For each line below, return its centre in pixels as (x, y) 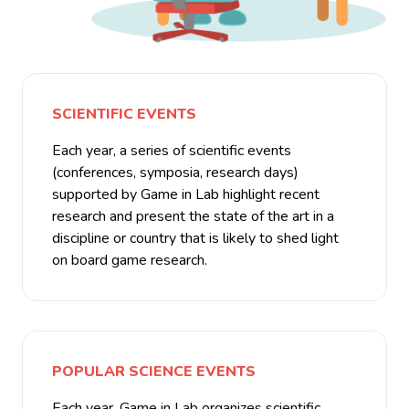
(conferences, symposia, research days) (175, 173)
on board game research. (130, 261)
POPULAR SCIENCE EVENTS (154, 372)
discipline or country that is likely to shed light (195, 239)
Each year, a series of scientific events (172, 151)
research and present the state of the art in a (193, 217)
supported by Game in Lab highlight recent (186, 195)
